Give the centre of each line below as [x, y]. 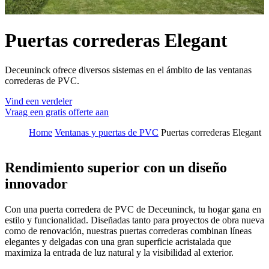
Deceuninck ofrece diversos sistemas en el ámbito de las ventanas [128, 70]
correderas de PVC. [42, 80]
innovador [36, 183]
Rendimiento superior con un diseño [116, 167]
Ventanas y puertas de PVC [107, 132]
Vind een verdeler [38, 101]
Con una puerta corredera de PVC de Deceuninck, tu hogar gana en [133, 209]
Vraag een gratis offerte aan [57, 112]
